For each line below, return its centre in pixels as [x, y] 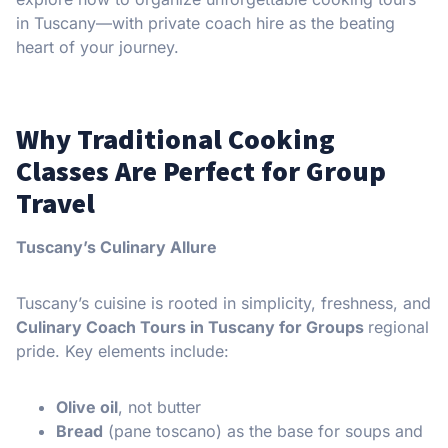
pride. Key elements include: [122, 350]
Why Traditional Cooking [175, 138]
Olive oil [87, 406]
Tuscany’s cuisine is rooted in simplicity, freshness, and [223, 302]
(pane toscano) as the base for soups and [263, 430]
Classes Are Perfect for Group [201, 170]
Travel [55, 202]
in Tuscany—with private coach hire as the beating [205, 22]
